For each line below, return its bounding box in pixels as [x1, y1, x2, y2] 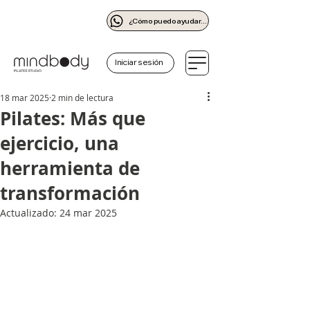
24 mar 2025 [60, 206, 117, 219]
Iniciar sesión [115, 59, 163, 67]
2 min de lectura [51, 92, 113, 103]
